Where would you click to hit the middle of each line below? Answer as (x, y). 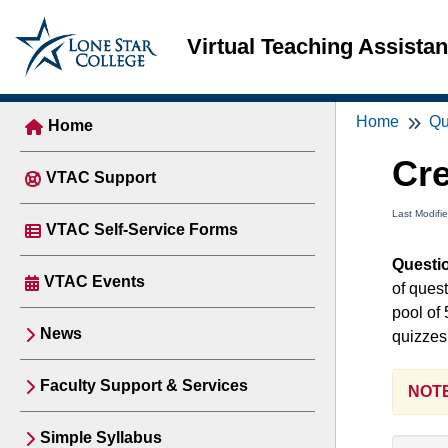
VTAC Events (94, 281)
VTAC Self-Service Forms (142, 229)
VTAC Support (101, 177)
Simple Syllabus (101, 437)
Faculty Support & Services (144, 385)
